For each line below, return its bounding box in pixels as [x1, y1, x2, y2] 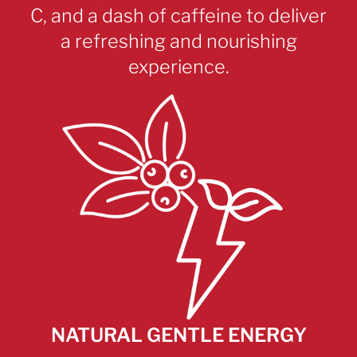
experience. [127, 54, 229, 78]
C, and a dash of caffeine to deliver [30, 3, 327, 27]
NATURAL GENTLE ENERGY [50, 323, 307, 347]
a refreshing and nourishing [60, 29, 297, 53]
